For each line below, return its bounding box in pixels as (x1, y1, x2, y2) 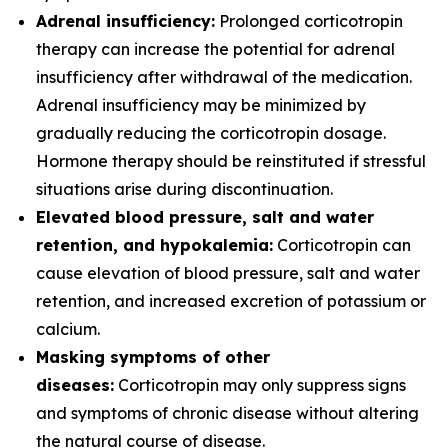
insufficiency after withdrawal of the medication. (36, 67, 412, 87)
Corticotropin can (273, 235, 411, 255)
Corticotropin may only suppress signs (114, 375, 406, 395)
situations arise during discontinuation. (36, 179, 333, 199)
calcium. (36, 319, 100, 339)
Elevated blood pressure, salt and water (36, 207, 374, 227)
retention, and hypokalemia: (36, 235, 273, 255)
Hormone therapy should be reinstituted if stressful (36, 151, 426, 171)
